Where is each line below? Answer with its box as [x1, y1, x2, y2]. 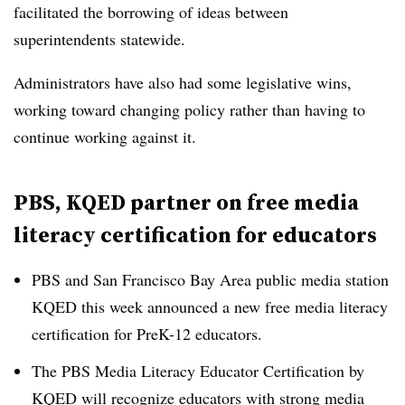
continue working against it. [14, 126, 196, 148]
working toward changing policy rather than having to [14, 99, 365, 121]
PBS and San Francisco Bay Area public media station [32, 268, 389, 291]
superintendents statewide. [14, 28, 185, 51]
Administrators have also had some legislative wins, [14, 71, 352, 94]
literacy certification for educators [14, 220, 377, 250]
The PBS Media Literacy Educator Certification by [32, 360, 364, 382]
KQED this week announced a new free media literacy [32, 296, 388, 318]
